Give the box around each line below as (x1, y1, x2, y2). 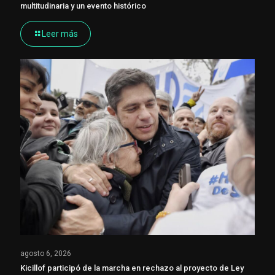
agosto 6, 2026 (20, 249, 71, 258)
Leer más (42, 28, 78, 39)
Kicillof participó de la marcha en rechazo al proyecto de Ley (20, 263, 244, 273)
